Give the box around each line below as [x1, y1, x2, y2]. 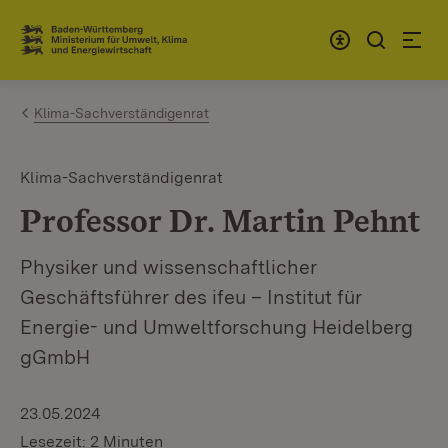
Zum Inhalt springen [50, 21, 214, 42]
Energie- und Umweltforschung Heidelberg [20, 315, 413, 339]
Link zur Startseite [20, 37, 167, 59]
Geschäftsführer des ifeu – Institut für [20, 285, 362, 309]
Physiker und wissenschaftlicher [20, 255, 317, 279]
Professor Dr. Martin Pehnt [20, 201, 420, 240]
